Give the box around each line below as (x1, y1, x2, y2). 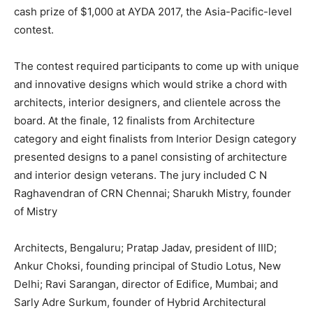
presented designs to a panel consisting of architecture (14, 150, 287, 163)
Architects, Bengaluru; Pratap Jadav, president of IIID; (14, 240, 277, 254)
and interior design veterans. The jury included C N (14, 168, 267, 182)
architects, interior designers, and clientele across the (14, 95, 281, 109)
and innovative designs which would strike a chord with (14, 77, 287, 91)
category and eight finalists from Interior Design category (14, 131, 296, 145)
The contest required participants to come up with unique (14, 59, 299, 73)
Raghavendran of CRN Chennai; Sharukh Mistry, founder (14, 186, 291, 200)
